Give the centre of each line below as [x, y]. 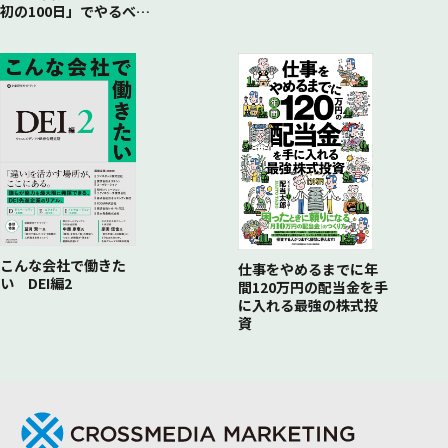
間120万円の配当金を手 [312, 287]
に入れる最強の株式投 [307, 305]
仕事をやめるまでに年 [307, 269]
